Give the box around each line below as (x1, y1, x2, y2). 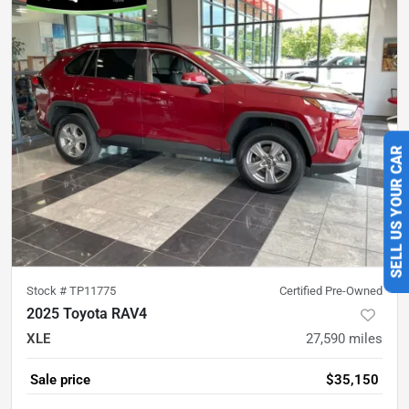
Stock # (26, 284, 69, 299)
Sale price (30, 372, 90, 389)
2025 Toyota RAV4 (26, 305, 147, 323)
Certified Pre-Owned (279, 284, 383, 299)
